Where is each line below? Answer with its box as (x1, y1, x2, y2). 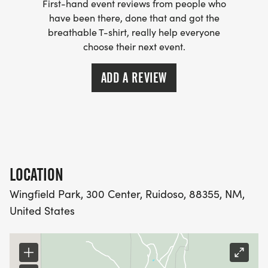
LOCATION (10, 165, 63, 185)
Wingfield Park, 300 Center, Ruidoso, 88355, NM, (10, 187, 245, 202)
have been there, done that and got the (48, 11, 220, 25)
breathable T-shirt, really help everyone (48, 26, 220, 39)
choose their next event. (83, 40, 185, 53)
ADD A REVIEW (100, 69, 167, 87)
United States (10, 203, 75, 218)
